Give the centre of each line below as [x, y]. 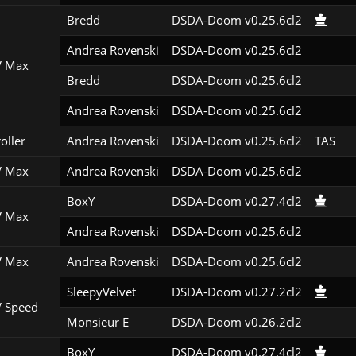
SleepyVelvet [101, 292]
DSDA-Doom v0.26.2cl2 [236, 322]
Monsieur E [97, 322]
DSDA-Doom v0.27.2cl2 [236, 292]
